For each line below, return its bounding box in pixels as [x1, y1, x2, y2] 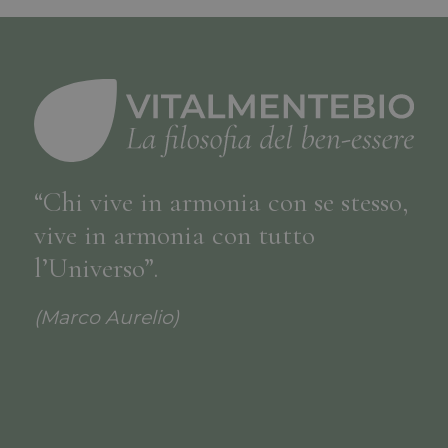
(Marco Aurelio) [33, 306, 179, 330]
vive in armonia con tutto [33, 218, 315, 253]
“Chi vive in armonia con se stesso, [33, 185, 409, 220]
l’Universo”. [33, 251, 158, 286]
